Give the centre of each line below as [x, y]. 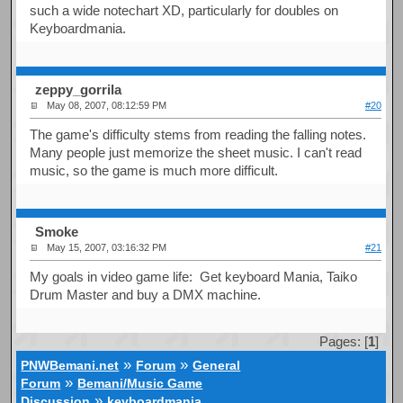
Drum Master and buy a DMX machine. [146, 294]
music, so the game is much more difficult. [154, 170]
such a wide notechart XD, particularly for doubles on [184, 10]
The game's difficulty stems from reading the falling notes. [198, 134]
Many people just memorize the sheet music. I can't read [196, 152]
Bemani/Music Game [140, 383]
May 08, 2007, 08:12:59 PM [107, 106]
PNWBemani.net [70, 365]
